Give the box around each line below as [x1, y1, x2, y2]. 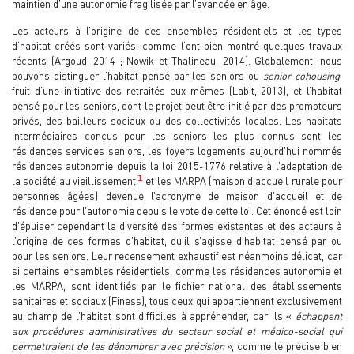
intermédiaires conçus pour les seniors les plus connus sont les [12, 129, 342, 142]
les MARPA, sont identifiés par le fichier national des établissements [12, 279, 342, 292]
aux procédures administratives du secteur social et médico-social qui [12, 324, 342, 337]
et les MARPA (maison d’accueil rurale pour [142, 174, 343, 187]
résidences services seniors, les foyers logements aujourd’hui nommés [12, 144, 342, 157]
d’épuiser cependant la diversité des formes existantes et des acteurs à [12, 219, 342, 232]
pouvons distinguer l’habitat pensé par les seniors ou [12, 69, 264, 82]
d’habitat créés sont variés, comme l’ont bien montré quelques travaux [12, 39, 342, 52]
